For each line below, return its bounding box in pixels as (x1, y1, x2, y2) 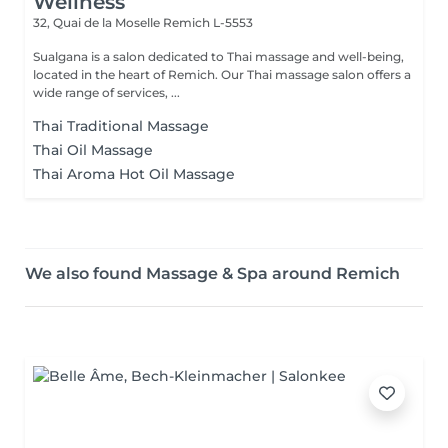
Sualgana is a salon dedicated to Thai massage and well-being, (33, 49, 404, 64)
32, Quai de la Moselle (33, 15, 163, 30)
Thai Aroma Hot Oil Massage (33, 165, 235, 183)
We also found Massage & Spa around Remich (25, 264, 400, 283)
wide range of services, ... (33, 85, 180, 100)
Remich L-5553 (163, 15, 253, 30)
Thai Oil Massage (33, 141, 153, 159)
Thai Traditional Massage (33, 117, 209, 135)
